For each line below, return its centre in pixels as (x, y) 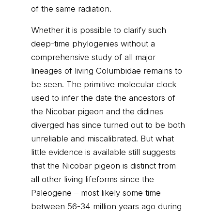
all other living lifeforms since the (93, 179)
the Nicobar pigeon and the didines (97, 111)
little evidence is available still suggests (103, 152)
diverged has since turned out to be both (108, 125)
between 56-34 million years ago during (106, 206)
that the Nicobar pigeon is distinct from (103, 166)
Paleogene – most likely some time (96, 193)
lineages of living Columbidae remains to (107, 71)
